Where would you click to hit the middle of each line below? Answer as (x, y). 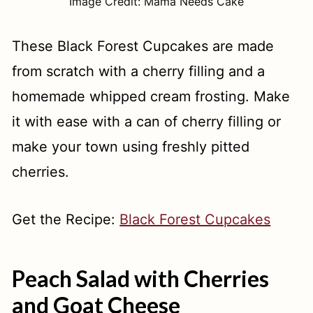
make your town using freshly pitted (131, 147)
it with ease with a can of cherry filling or (147, 122)
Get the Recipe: (66, 219)
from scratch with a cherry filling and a (139, 71)
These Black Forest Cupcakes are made (143, 46)
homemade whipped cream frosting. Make (151, 96)
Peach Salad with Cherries (141, 278)
